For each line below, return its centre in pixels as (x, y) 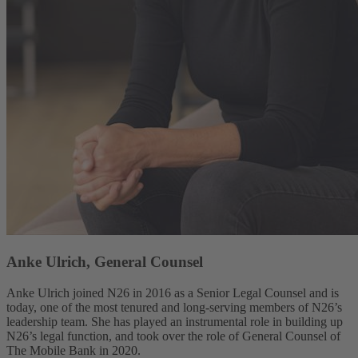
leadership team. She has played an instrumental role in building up (175, 321)
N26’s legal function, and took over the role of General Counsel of (173, 336)
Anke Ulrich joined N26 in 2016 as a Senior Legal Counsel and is (173, 292)
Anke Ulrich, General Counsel (105, 262)
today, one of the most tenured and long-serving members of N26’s (174, 307)
